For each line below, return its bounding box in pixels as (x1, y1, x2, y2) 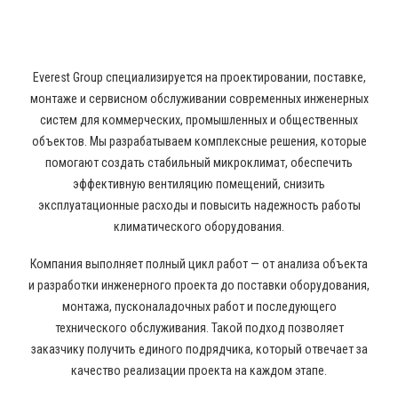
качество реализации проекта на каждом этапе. (71, 363, 327, 378)
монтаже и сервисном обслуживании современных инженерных (29, 92, 369, 106)
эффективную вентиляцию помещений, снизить (73, 177, 325, 191)
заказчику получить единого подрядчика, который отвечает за (30, 342, 368, 356)
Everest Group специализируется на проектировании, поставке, (32, 70, 366, 84)
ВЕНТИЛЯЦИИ (163, 13, 289, 38)
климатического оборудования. (114, 219, 284, 234)
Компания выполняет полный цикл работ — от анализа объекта (30, 257, 368, 271)
